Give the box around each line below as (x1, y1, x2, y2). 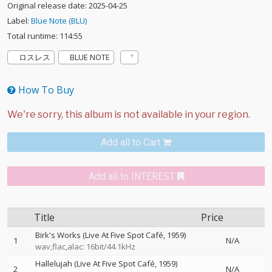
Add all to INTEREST (88, 171, 175, 182)
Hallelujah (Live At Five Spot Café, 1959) (35, 258, 177, 269)
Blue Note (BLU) (31, 15, 87, 26)
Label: (7, 15, 31, 26)
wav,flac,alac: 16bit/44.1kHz (35, 241, 135, 252)
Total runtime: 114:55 (7, 30, 83, 41)
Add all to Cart (101, 137, 160, 148)
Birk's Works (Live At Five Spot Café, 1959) (35, 229, 186, 240)
